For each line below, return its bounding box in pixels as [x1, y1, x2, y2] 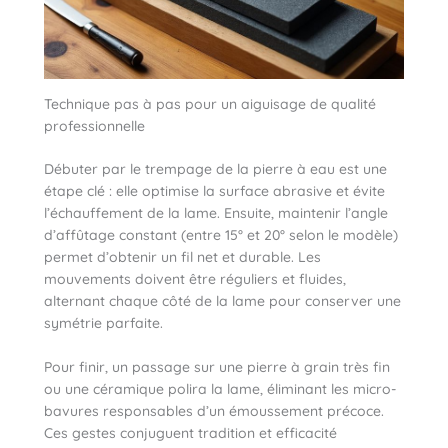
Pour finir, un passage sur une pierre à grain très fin [44, 358, 390, 377]
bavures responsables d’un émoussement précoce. [44, 402, 384, 421]
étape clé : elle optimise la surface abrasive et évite [44, 181, 385, 200]
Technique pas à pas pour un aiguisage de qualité [44, 94, 376, 113]
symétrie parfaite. [44, 313, 163, 332]
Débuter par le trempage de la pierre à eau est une [44, 159, 387, 178]
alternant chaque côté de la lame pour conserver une [44, 291, 401, 310]
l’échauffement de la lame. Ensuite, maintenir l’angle [44, 203, 388, 222]
